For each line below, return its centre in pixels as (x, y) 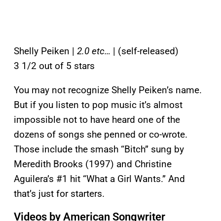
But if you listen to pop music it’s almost (98, 105)
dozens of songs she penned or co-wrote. (101, 134)
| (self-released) (145, 51)
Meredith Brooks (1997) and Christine (93, 164)
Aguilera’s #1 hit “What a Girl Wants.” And (99, 179)
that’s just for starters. (59, 193)
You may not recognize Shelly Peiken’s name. (108, 90)
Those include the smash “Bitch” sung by (99, 149)
